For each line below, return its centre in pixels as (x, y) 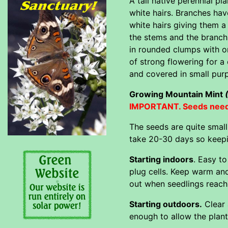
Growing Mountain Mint (177, 94)
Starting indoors (161, 159)
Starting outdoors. (166, 204)
